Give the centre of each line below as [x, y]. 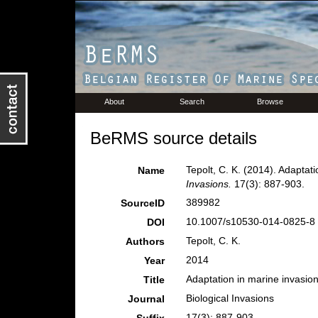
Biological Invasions [230, 298]
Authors [145, 241]
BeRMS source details [173, 138]
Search [192, 102]
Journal [146, 299]
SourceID [142, 203]
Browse [270, 102]
